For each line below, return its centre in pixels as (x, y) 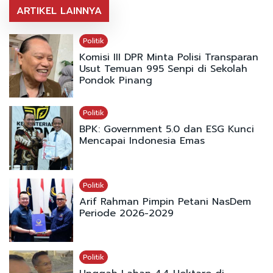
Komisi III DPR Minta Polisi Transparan (168, 57)
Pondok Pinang (115, 80)
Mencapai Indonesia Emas (142, 141)
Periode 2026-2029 (126, 213)
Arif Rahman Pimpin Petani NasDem (165, 201)
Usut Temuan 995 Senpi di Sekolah (163, 69)
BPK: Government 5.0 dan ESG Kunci (166, 129)
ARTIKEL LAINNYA (59, 11)
